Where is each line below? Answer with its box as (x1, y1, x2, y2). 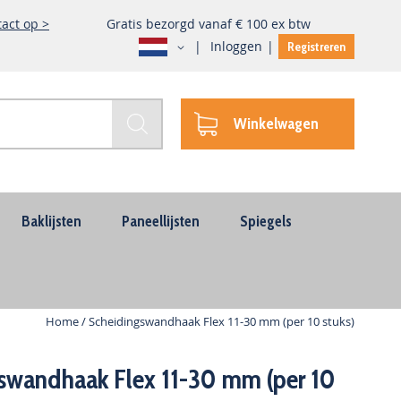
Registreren (287, 38, 346, 55)
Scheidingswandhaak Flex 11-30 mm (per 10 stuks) (89, 313, 354, 329)
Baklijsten (21, 212, 81, 230)
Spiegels (240, 212, 292, 230)
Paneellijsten (122, 212, 200, 230)
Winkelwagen (234, 114, 319, 133)
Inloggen (210, 38, 262, 55)
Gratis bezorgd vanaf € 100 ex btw (107, 15, 311, 32)
